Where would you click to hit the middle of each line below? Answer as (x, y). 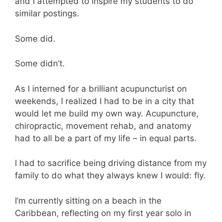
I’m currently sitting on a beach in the (88, 200)
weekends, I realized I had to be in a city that (105, 101)
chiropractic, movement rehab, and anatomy (103, 126)
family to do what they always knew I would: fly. (110, 176)
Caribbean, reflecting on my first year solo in (103, 213)
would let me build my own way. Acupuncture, (107, 113)
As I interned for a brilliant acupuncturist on (101, 88)
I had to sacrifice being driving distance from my (111, 163)
